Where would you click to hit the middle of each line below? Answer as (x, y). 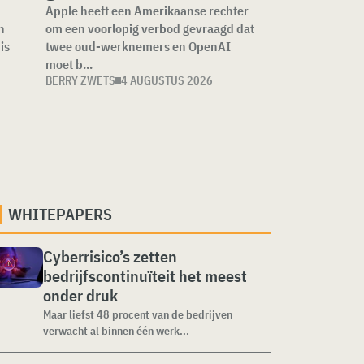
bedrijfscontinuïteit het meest (145, 276)
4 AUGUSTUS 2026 (167, 80)
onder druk (80, 295)
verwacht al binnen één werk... (116, 331)
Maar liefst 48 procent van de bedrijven (138, 314)
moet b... (69, 64)
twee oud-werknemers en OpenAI (139, 46)
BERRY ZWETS (81, 80)
